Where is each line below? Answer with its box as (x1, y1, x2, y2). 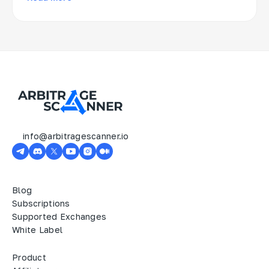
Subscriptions (12, 198, 70, 209)
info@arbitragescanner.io (23, 131, 129, 142)
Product (12, 252, 46, 263)
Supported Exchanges (12, 211, 107, 222)
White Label (12, 225, 63, 235)
